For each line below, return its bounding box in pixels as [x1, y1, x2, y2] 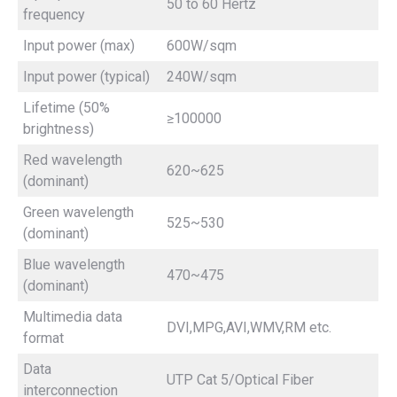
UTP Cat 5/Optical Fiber [167, 370, 314, 388]
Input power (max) [23, 36, 138, 54]
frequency [23, 5, 89, 23]
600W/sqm [167, 36, 237, 54]
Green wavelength [23, 203, 134, 221]
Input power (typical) [23, 67, 150, 85]
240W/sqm [167, 67, 237, 85]
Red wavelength [23, 151, 122, 168]
